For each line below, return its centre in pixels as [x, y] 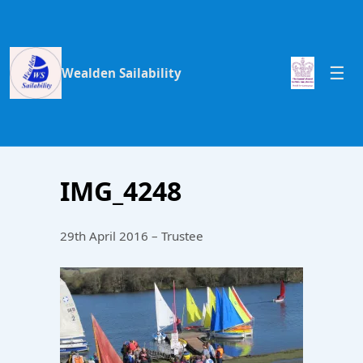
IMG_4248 [121, 191]
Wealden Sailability [122, 73]
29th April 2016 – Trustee [132, 236]
